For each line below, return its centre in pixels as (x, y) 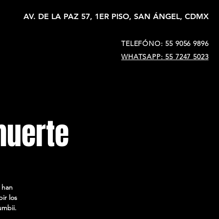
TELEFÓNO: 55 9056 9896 (165, 44)
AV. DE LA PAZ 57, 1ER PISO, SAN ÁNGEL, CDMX (116, 16)
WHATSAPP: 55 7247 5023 (165, 57)
